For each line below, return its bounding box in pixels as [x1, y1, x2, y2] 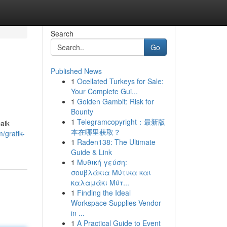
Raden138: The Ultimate [77, 137, 156, 147]
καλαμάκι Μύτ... [70, 177, 129, 187]
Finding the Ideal [77, 187, 131, 198]
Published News [50, 66, 102, 76]
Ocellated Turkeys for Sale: [77, 76, 164, 86]
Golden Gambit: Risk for [77, 96, 154, 106]
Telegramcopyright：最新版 [77, 117, 165, 127]
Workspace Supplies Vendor [70, 198, 161, 208]
